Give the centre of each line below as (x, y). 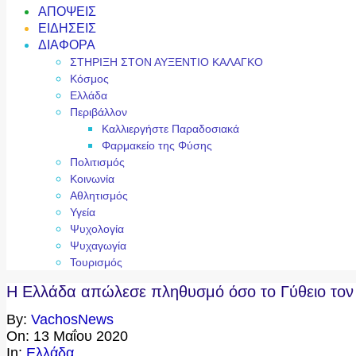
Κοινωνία (92, 178)
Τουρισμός (96, 262)
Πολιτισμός (97, 162)
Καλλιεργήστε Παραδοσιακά (170, 128)
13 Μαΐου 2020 (81, 337)
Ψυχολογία (97, 228)
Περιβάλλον (99, 112)
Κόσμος (89, 78)
